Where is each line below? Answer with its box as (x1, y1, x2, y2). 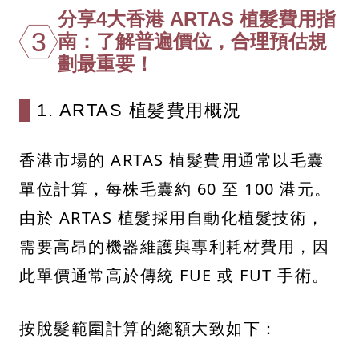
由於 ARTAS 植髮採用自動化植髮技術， (19, 207, 325, 229)
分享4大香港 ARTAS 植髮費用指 (58, 8, 336, 30)
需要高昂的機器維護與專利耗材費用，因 (19, 236, 329, 258)
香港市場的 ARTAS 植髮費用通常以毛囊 (19, 149, 325, 171)
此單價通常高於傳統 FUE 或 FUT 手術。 (19, 264, 329, 287)
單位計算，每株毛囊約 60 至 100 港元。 (19, 178, 332, 200)
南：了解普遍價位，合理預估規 (58, 30, 327, 53)
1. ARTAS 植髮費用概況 (37, 100, 242, 121)
